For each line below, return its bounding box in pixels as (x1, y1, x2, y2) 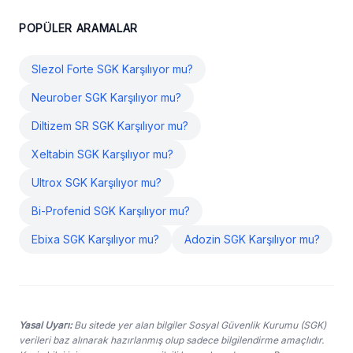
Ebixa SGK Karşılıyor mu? (32, 232, 159, 246)
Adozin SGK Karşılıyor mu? (184, 232, 320, 246)
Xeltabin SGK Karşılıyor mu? (32, 147, 173, 161)
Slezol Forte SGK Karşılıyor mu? (32, 62, 193, 76)
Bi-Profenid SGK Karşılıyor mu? (32, 204, 190, 217)
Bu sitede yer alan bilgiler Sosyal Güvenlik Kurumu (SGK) (72, 319, 326, 331)
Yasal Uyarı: (19, 319, 72, 331)
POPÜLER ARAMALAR (19, 21, 139, 35)
